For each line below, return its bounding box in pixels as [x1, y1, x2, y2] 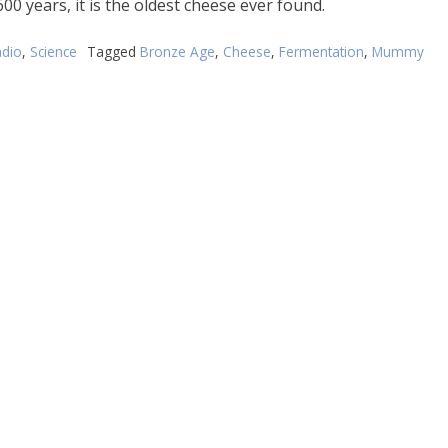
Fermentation [278, 42, 364, 62]
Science [29, 42, 77, 62]
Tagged [86, 42, 140, 62]
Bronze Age [139, 42, 215, 62]
